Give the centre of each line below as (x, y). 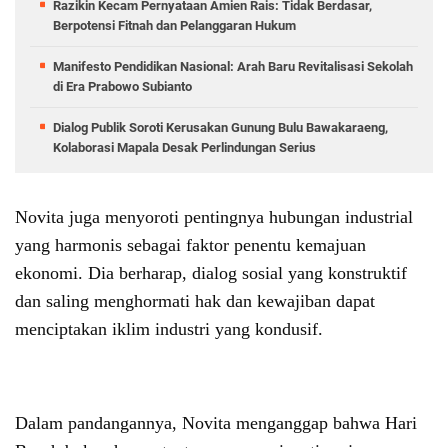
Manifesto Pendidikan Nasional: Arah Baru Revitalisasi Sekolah (233, 67)
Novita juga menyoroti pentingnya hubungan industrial (214, 217)
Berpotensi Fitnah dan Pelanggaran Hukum (174, 26)
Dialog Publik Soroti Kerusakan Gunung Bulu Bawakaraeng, (220, 128)
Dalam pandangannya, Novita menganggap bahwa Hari (216, 422)
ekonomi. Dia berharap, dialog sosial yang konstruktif (211, 273)
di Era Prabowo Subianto (122, 87)
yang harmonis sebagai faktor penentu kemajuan (190, 245)
